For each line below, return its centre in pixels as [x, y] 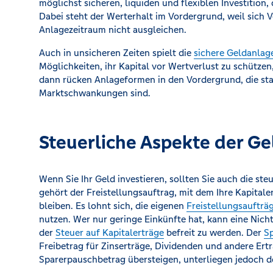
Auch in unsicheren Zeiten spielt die [116, 53]
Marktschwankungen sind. [95, 93]
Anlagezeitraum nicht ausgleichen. [113, 30]
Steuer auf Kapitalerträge [110, 232]
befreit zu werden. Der [214, 232]
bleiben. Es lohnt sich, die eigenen [113, 206]
